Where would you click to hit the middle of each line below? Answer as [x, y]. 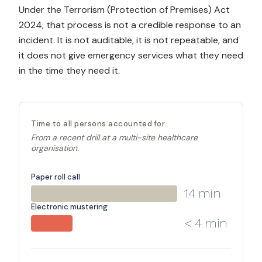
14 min [203, 193]
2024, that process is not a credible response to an [130, 25]
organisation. [55, 148]
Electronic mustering [69, 207]
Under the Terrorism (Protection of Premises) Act [124, 10]
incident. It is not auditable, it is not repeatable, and [129, 40]
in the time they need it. [69, 70]
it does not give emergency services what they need [131, 55]
